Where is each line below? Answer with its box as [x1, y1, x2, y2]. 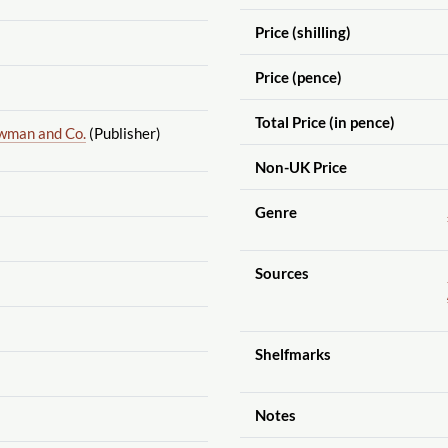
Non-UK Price [254, 157, 347, 176]
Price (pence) [254, 67, 342, 86]
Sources [254, 263, 309, 282]
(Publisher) [85, 123, 161, 142]
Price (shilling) [254, 22, 351, 41]
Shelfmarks [254, 344, 331, 363]
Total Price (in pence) [254, 112, 395, 131]
